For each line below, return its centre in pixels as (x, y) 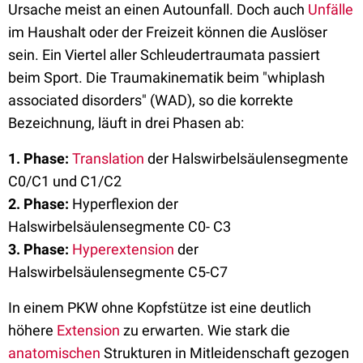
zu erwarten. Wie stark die (205, 330)
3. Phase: (38, 249)
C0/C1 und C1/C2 (65, 181)
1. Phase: (38, 158)
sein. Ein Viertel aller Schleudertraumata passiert (164, 55)
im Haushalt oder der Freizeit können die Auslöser (168, 32)
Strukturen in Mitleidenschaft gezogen (225, 353)
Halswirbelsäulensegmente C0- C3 (120, 226)
